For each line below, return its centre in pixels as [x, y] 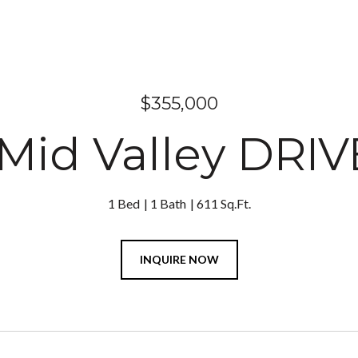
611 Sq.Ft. [223, 203]
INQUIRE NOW [179, 259]
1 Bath [168, 203]
